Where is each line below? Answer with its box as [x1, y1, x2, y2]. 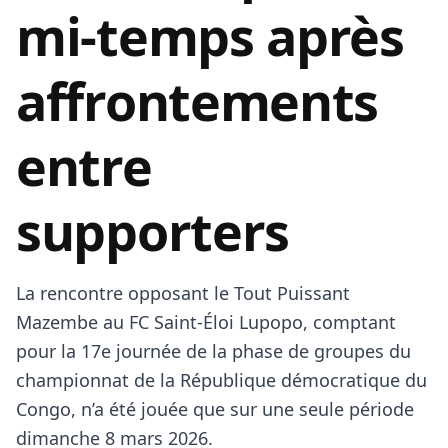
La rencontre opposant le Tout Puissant [16, 281, 350, 305]
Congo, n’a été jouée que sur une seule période [16, 397, 414, 421]
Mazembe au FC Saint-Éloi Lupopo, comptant [16, 310, 396, 334]
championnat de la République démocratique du [16, 368, 427, 392]
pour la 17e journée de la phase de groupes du [16, 339, 411, 363]
